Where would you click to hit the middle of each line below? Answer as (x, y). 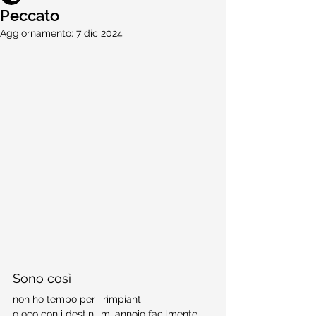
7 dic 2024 (99, 33)
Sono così (42, 278)
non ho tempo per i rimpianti (78, 299)
